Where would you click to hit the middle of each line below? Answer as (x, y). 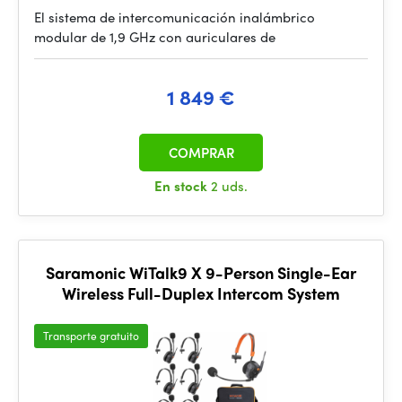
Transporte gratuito (91, 336)
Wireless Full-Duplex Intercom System (201, 293)
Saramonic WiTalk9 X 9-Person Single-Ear (201, 272)
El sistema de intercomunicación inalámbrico (175, 17)
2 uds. (229, 186)
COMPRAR (201, 153)
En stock (183, 186)
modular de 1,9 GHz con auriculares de (155, 37)
